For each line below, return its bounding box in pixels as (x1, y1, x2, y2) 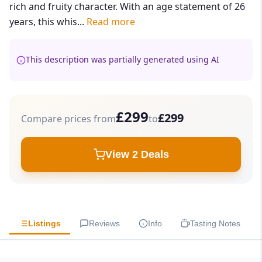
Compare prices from (21, 112, 116, 126)
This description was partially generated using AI (26, 54, 219, 65)
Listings (28, 219, 61, 229)
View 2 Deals (105, 149, 169, 161)
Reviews (89, 219, 120, 229)
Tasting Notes (190, 219, 240, 229)
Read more (87, 15, 135, 29)
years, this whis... (9, 15, 87, 29)
